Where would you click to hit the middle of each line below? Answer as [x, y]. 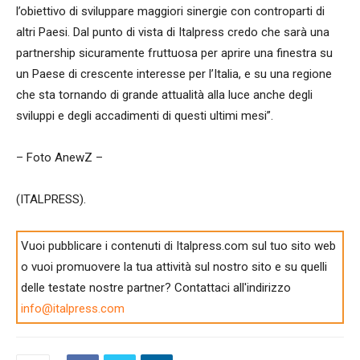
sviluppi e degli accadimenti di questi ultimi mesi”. [145, 116]
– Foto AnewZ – [59, 158]
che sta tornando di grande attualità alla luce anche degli [164, 95]
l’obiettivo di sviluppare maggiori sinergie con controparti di [170, 12]
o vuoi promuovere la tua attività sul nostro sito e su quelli [174, 267]
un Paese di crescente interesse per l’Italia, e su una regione [174, 74]
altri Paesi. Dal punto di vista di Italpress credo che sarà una [173, 33]
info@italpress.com [73, 309]
